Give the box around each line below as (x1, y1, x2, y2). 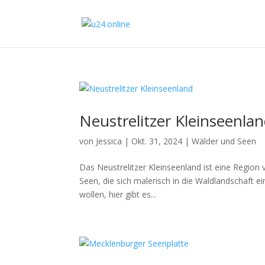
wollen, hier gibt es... (79, 189, 157, 200)
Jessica (96, 135, 122, 147)
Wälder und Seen (192, 135, 257, 147)
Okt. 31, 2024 (131, 135, 183, 147)
